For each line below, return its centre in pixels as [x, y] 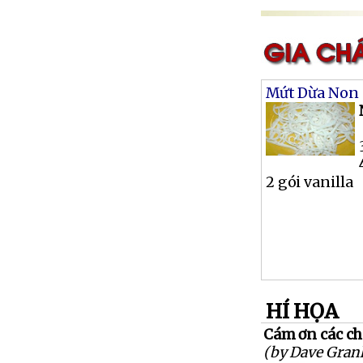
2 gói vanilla [310, 183]
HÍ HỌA [300, 312]
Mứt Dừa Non [312, 94]
